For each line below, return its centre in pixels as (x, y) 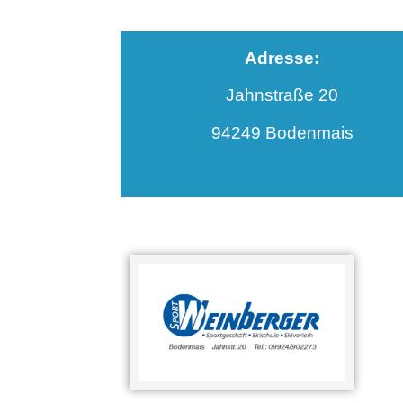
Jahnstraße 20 (282, 95)
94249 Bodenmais (282, 132)
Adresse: (282, 58)
